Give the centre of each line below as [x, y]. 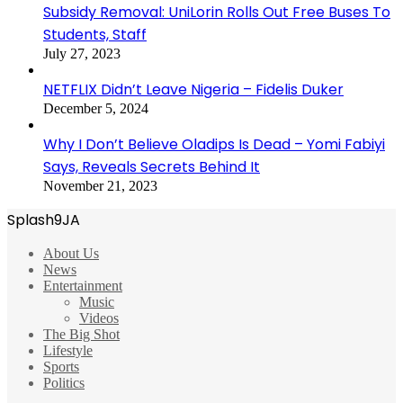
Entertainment [83, 285]
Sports [61, 366]
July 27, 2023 [82, 53]
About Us [71, 253]
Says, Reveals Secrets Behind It [152, 166]
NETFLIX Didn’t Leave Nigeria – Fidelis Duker [193, 89]
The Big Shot [81, 334]
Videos [99, 318]
